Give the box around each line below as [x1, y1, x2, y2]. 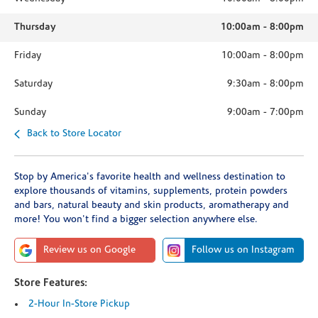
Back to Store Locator [27, 128, 121, 139]
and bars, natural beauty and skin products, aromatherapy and [14, 200, 289, 211]
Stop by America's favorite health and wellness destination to [14, 172, 285, 182]
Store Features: [14, 278, 87, 289]
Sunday [14, 107, 46, 118]
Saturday [14, 79, 53, 89]
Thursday [14, 22, 56, 33]
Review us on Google [43, 245, 136, 256]
